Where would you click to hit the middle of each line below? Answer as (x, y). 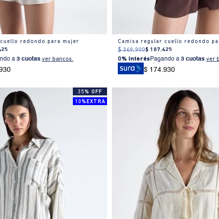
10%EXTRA (90, 102)
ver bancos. (57, 59)
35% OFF (90, 92)
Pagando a (165, 59)
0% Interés (134, 59)
